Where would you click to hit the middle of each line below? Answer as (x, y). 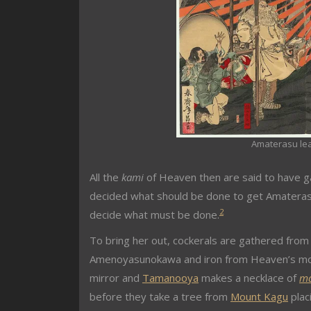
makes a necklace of (249, 277)
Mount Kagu (259, 296)
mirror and (116, 277)
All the (106, 177)
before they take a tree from (160, 296)
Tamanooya (170, 277)
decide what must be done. (154, 214)
